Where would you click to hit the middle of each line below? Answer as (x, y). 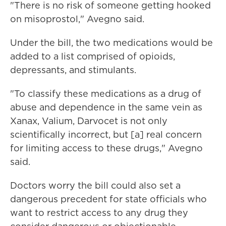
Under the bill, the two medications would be (111, 43)
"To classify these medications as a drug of (106, 94)
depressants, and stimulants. (73, 70)
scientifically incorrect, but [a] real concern (106, 134)
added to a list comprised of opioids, (93, 56)
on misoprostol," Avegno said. (77, 19)
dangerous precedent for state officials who (108, 199)
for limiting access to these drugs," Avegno (106, 148)
